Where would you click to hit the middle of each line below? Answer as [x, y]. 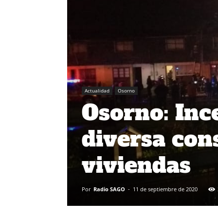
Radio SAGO [109, 189]
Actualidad [97, 90]
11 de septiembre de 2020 [165, 189]
